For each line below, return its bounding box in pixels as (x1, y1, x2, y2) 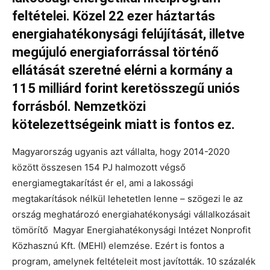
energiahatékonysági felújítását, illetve (12, 27, 245, 42)
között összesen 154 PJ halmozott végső (12, 162, 186, 173)
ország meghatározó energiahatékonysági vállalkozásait (12, 209, 250, 220)
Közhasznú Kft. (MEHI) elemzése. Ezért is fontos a (12, 240, 224, 251)
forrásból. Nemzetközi (12, 99, 146, 114)
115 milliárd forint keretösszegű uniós (12, 81, 240, 96)
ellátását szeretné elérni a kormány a (12, 63, 233, 78)
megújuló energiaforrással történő (12, 45, 219, 60)
